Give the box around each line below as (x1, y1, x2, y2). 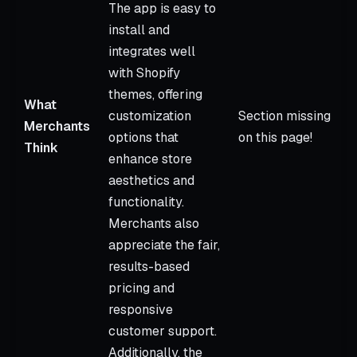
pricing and (108, 279, 175, 296)
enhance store (108, 150, 192, 167)
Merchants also (108, 214, 199, 232)
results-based (108, 257, 190, 275)
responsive (108, 300, 173, 318)
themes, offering (108, 85, 202, 103)
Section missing (238, 107, 331, 124)
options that (108, 128, 178, 146)
